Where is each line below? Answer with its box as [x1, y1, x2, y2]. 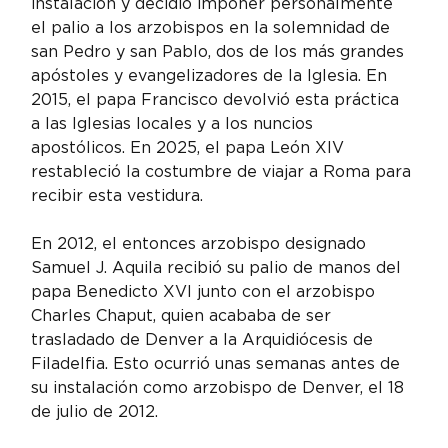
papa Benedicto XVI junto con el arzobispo [31, 282, 381, 302]
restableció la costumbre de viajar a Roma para [31, 162, 417, 182]
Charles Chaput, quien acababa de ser [31, 306, 337, 326]
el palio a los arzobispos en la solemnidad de [31, 18, 396, 38]
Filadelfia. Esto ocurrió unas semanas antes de [31, 354, 406, 374]
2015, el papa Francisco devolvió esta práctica [31, 90, 405, 110]
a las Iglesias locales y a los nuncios [31, 114, 319, 134]
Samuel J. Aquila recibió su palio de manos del [31, 258, 407, 278]
